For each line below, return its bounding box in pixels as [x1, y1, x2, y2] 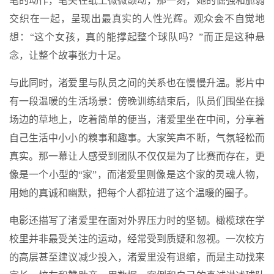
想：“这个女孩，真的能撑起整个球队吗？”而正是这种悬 [9, 31, 265, 42]
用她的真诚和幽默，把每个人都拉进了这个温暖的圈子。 [9, 187, 254, 198]
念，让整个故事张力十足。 [9, 50, 127, 61]
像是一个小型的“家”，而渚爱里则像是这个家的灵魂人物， [9, 169, 265, 180]
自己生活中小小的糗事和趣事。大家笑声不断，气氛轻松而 [9, 132, 265, 143]
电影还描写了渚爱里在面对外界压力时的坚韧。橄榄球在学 [9, 215, 265, 226]
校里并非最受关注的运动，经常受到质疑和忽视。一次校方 [9, 233, 265, 244]
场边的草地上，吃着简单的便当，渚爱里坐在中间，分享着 [9, 114, 265, 125]
